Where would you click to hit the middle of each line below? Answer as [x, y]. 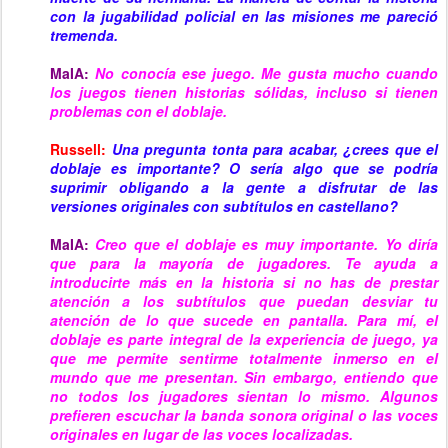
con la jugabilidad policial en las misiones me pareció [244, 16]
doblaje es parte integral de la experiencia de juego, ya [244, 339]
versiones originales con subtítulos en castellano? [224, 206]
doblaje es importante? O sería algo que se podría [244, 168]
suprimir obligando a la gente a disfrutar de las [244, 187]
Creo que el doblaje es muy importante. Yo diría [267, 244]
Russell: [78, 149]
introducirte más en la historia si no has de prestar [244, 282]
